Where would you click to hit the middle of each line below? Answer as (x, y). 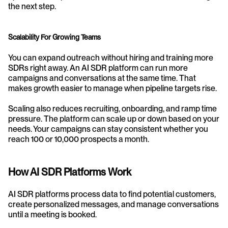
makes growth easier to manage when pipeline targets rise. (112, 88)
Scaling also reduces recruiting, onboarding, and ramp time (112, 109)
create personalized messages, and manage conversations (113, 204)
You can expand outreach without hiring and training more (111, 58)
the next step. (32, 6)
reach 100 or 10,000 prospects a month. (79, 139)
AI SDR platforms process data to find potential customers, (112, 194)
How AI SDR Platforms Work (70, 172)
